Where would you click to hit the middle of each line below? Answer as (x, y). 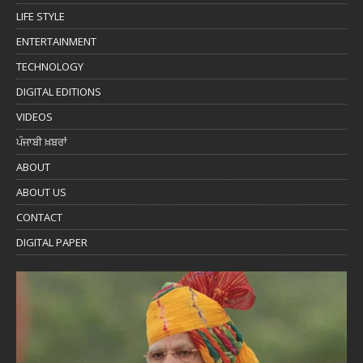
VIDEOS (34, 117)
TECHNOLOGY (50, 67)
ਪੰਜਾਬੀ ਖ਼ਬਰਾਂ (42, 142)
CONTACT (39, 218)
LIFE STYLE (41, 17)
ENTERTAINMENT (56, 42)
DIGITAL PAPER (52, 243)
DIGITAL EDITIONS (59, 92)
